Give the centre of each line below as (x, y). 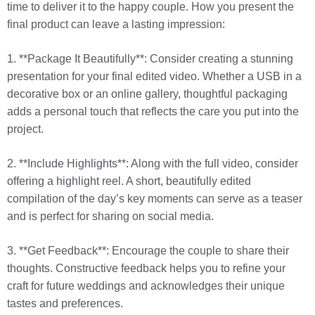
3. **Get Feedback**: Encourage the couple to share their (148, 251)
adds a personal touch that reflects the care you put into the (153, 112)
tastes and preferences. (65, 304)
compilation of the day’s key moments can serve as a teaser (155, 199)
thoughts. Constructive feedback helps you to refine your (146, 269)
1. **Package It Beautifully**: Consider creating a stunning (150, 59)
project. (25, 129)
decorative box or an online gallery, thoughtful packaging (147, 94)
